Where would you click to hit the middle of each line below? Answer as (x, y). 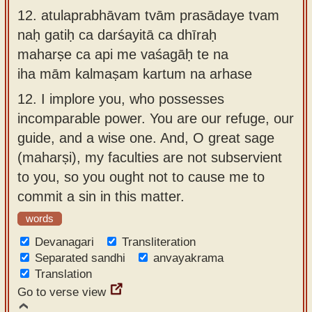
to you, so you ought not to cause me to (141, 177)
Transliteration (159, 242)
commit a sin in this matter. (101, 196)
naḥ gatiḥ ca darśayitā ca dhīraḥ (117, 34)
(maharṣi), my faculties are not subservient (150, 157)
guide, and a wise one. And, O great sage (146, 138)
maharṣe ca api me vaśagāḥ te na (123, 54)
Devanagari (64, 242)
